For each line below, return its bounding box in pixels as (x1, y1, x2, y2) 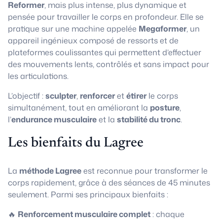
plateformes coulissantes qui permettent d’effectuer (8, 47, 201, 58)
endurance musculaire (11, 114, 97, 125)
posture (150, 102, 180, 113)
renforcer (80, 90, 115, 101)
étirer (126, 90, 147, 101)
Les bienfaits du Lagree (8, 136, 144, 150)
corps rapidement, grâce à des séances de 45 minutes (8, 177, 210, 188)
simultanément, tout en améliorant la (8, 102, 150, 113)
